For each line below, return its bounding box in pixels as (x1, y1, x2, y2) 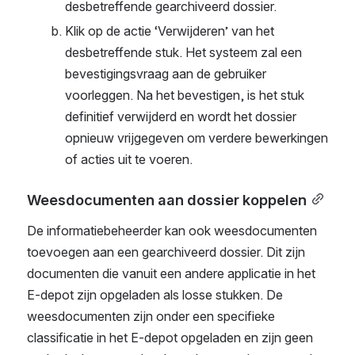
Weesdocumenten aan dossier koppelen (27, 191, 307, 208)
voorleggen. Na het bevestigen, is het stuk (65, 87, 304, 104)
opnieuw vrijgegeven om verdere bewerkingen (65, 130, 328, 147)
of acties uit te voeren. (65, 151, 193, 168)
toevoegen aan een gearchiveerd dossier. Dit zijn (27, 244, 305, 260)
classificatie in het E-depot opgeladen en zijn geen (27, 330, 313, 345)
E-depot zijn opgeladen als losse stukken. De (27, 287, 283, 303)
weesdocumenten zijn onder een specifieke (27, 308, 275, 324)
